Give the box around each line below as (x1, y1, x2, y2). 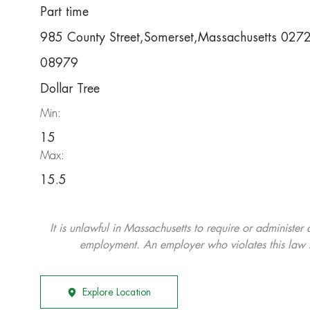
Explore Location (82, 287, 151, 298)
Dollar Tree (40, 82, 100, 95)
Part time (40, 6, 89, 19)
